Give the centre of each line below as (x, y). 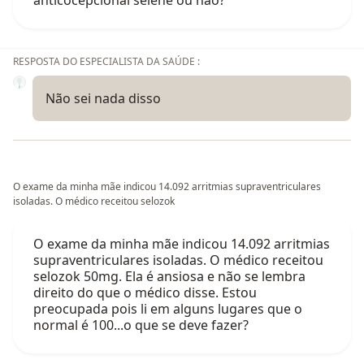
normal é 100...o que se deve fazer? (141, 325)
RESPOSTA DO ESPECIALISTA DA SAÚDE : (106, 61)
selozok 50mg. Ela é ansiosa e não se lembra (169, 276)
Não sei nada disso (103, 98)
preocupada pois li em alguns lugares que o (168, 308)
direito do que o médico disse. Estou (145, 292)
